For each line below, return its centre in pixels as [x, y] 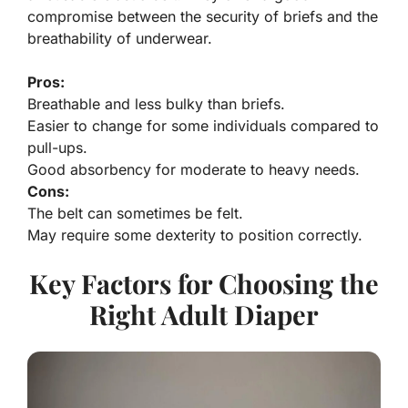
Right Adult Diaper [204, 314]
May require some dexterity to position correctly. [195, 235]
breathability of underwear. [120, 38]
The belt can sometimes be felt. [135, 213]
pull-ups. [57, 147]
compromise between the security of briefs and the [203, 16]
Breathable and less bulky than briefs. [156, 103]
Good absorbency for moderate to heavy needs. [194, 169]
